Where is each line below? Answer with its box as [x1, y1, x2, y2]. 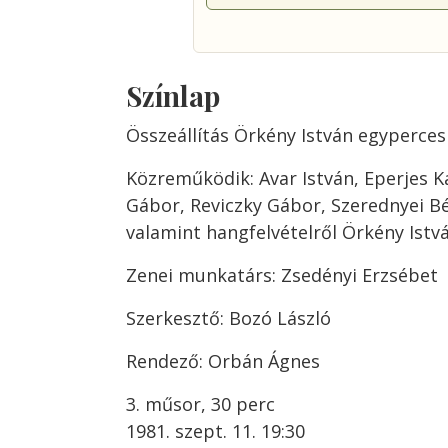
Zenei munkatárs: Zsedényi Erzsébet [126, 263, 438, 287]
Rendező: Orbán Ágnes [126, 349, 320, 373]
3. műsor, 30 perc [126, 392, 275, 416]
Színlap [126, 77, 220, 114]
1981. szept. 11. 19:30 [126, 419, 305, 443]
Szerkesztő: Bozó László [126, 306, 331, 330]
